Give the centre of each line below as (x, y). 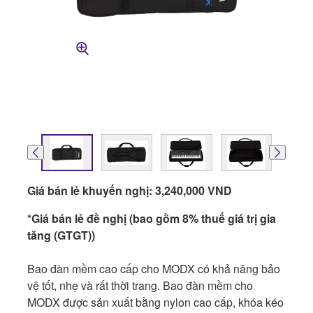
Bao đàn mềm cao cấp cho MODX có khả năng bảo (154, 268)
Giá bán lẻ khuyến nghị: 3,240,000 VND (130, 190)
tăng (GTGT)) (61, 235)
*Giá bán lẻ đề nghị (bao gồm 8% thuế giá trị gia (152, 218)
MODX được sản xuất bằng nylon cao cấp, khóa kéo (155, 302)
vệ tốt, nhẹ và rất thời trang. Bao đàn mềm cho (140, 285)
